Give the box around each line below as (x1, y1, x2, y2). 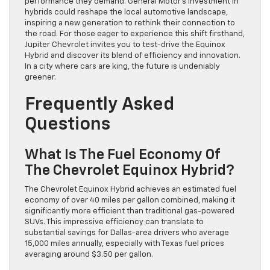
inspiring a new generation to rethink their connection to (25, 19, 235, 28)
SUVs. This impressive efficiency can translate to (25, 218, 204, 227)
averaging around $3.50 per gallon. (25, 251, 153, 259)
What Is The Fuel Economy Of (25, 148, 220, 163)
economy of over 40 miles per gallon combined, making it (25, 196, 235, 205)
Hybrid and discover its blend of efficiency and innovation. (25, 52, 240, 60)
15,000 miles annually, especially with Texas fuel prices (25, 240, 224, 248)
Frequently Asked (25, 96, 174, 115)
